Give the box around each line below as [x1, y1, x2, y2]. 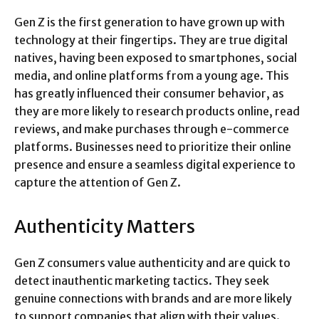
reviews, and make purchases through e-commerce [14, 122, 289, 136]
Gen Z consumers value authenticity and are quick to [14, 256, 291, 270]
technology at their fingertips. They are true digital [14, 33, 288, 47]
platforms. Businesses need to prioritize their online [14, 140, 291, 154]
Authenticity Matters [14, 215, 195, 238]
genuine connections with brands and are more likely [14, 291, 292, 305]
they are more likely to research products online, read [14, 104, 300, 118]
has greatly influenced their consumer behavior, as [14, 86, 284, 100]
